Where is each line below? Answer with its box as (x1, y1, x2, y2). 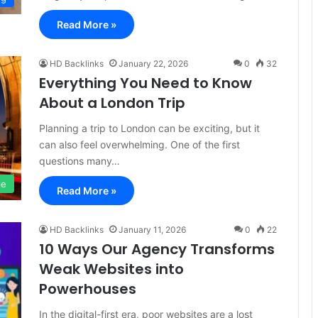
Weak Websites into (39, 259, 184, 279)
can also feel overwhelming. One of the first (39, 138, 240, 150)
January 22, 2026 (119, 58, 188, 69)
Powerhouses (39, 279, 136, 299)
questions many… (39, 155, 120, 167)
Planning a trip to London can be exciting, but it (39, 122, 260, 134)
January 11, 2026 (119, 224, 186, 235)
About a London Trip (39, 93, 185, 113)
